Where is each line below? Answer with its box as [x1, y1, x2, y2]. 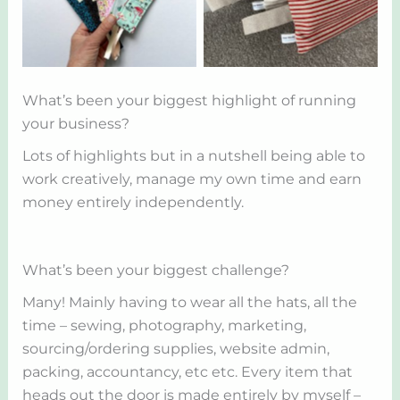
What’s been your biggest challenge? [21, 262, 289, 279]
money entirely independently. [21, 194, 244, 212]
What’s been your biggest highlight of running [21, 92, 356, 110]
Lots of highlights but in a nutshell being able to [21, 147, 365, 165]
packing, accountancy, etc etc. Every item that [21, 363, 353, 381]
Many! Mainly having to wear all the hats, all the [21, 294, 357, 312]
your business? [21, 115, 129, 133]
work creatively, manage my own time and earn [21, 171, 362, 188]
